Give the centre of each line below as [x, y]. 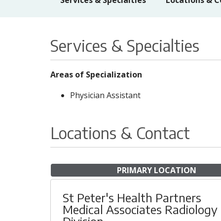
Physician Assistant [105, 95]
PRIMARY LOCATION [156, 170]
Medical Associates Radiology [140, 209]
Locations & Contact [120, 133]
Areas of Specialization [96, 74]
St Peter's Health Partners [132, 197]
